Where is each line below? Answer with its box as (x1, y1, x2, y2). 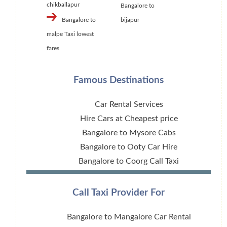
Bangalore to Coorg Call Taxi (79, 157, 179, 165)
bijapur (120, 17, 139, 23)
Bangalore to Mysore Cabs (82, 128, 176, 137)
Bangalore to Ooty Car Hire (80, 142, 177, 151)
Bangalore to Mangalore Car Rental (66, 212, 191, 221)
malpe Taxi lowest (47, 31, 94, 37)
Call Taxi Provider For (72, 188, 165, 198)
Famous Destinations (73, 75, 164, 86)
